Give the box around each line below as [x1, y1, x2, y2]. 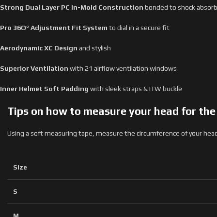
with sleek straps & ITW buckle [90, 85, 182, 93]
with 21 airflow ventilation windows [70, 64, 177, 72]
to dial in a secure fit [109, 24, 170, 31]
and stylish [79, 44, 111, 52]
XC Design [44, 44, 79, 52]
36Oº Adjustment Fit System [13, 24, 109, 31]
